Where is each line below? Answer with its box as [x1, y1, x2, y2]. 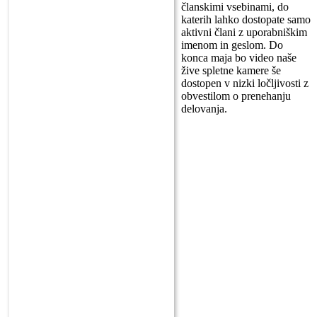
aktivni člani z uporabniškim [181, 26, 307, 39]
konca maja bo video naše [181, 52, 296, 64]
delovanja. [181, 103, 227, 115]
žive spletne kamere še [181, 64, 281, 77]
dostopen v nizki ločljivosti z [181, 77, 309, 90]
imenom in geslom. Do [181, 39, 283, 52]
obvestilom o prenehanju [181, 90, 291, 103]
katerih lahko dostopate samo [181, 13, 311, 26]
